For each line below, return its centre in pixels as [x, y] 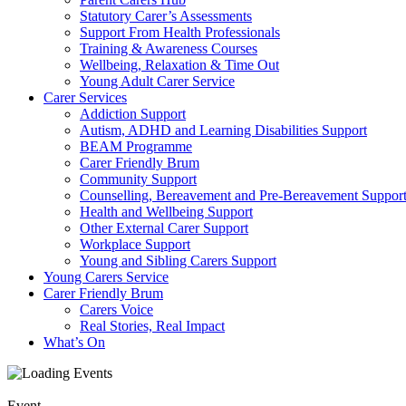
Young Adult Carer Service [157, 81]
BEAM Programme [136, 146]
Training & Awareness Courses [169, 48]
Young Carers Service [106, 277]
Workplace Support [135, 244]
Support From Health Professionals [180, 32]
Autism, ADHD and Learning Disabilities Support [223, 130]
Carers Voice [116, 309]
